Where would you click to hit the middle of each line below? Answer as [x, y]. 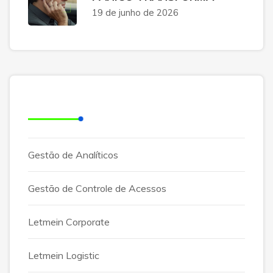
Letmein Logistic [64, 255]
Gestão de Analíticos [73, 154]
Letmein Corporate [69, 222]
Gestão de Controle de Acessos [97, 188]
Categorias [62, 105]
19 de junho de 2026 [135, 12]
